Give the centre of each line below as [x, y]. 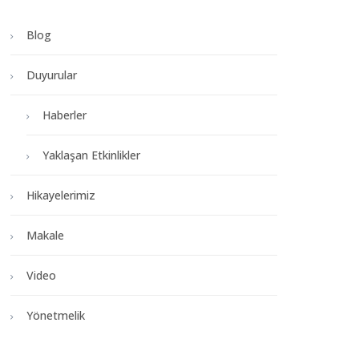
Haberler [65, 115]
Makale [45, 235]
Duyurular [52, 75]
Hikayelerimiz [61, 195]
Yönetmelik [56, 315]
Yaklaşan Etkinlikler [91, 155]
